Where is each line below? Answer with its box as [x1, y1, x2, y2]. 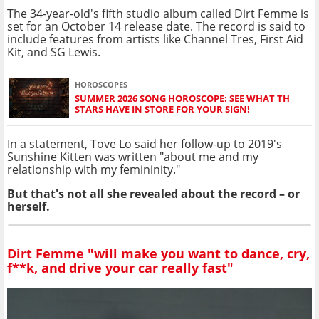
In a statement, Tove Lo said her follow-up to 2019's [7, 135, 282, 152]
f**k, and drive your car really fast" [7, 259, 234, 277]
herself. [7, 198, 50, 214]
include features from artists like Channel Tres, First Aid [7, 31, 303, 47]
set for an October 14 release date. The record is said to [7, 18, 305, 34]
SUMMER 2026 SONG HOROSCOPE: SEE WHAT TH [75, 92, 290, 105]
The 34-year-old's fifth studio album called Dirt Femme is [7, 5, 309, 21]
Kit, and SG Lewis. [7, 43, 100, 60]
